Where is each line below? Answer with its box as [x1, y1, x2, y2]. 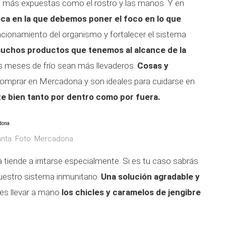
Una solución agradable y [99, 172, 200, 182]
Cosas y [137, 61, 168, 71]
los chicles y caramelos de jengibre [62, 187, 201, 197]
